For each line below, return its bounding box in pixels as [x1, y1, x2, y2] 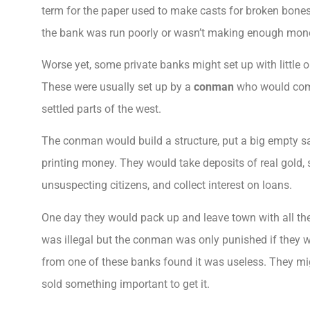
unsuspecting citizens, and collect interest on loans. [42, 179, 295, 192]
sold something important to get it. [42, 277, 210, 291]
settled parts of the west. [42, 102, 164, 116]
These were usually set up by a [42, 80, 194, 93]
